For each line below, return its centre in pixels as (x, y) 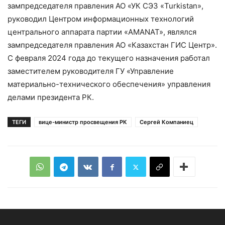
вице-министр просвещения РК (83, 122)
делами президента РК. (51, 97)
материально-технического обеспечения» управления (109, 84)
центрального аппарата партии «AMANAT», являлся (102, 32)
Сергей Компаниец (166, 122)
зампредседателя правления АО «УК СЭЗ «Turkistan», (105, 6)
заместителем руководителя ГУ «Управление (91, 71)
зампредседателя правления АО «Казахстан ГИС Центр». (112, 45)
